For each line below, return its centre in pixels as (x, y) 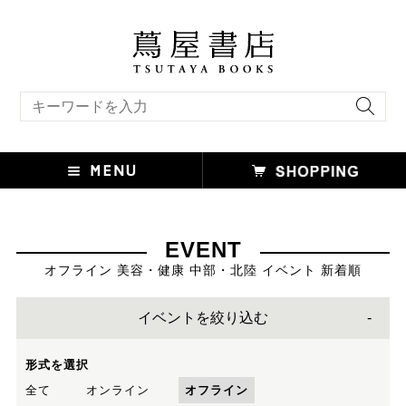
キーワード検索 (54, 97)
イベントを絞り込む (203, 317)
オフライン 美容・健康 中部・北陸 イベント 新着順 (203, 270)
